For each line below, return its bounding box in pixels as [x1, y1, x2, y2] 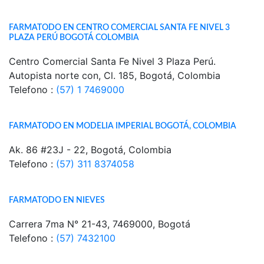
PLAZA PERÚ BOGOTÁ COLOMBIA [9, 33, 139, 42]
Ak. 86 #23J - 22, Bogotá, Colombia [9, 144, 171, 156]
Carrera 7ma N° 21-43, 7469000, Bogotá [9, 218, 190, 230]
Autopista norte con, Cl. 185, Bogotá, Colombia [9, 70, 220, 81]
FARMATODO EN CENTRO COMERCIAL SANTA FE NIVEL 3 [9, 23, 230, 32]
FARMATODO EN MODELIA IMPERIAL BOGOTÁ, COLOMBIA [9, 121, 236, 130]
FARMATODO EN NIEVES [9, 196, 105, 204]
